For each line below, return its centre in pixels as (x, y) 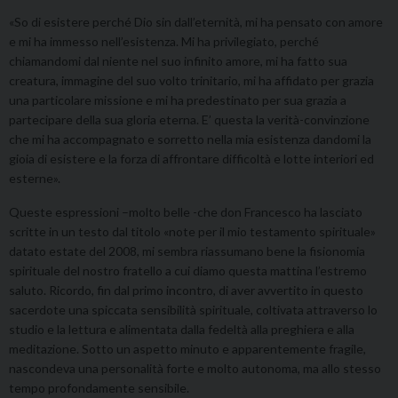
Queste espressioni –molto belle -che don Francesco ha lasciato (186, 212)
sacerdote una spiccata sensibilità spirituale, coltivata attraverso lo (193, 310)
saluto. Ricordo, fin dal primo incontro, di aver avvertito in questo (186, 291)
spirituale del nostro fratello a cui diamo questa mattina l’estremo (188, 271)
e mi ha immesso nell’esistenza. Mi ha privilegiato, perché (164, 42)
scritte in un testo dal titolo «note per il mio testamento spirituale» (192, 232)
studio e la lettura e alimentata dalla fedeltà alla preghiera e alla (182, 330)
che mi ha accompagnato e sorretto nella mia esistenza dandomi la (190, 139)
